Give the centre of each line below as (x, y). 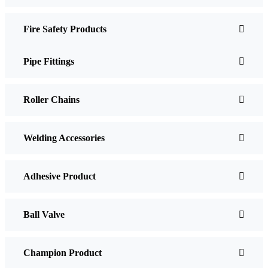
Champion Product (63, 252)
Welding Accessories (64, 138)
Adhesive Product (60, 176)
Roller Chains (51, 99)
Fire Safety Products (65, 29)
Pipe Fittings (49, 61)
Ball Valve (44, 214)
